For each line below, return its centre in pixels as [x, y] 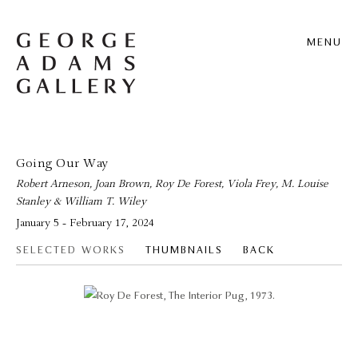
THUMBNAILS [184, 251]
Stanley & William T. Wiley [81, 202]
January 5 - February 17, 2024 [85, 223]
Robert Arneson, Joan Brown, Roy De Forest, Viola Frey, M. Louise [172, 184]
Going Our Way [62, 163]
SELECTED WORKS [71, 251]
